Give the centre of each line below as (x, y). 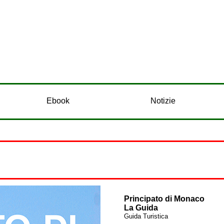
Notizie (163, 101)
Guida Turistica (146, 216)
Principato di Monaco (164, 199)
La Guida (141, 208)
